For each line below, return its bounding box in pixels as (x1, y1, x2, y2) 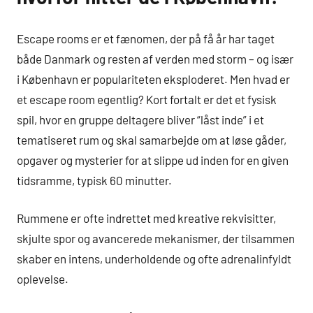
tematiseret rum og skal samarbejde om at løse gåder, (17, 132, 286, 147)
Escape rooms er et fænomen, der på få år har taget (17, 31, 275, 45)
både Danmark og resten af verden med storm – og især (17, 51, 293, 66)
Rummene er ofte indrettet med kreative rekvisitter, (17, 211, 276, 226)
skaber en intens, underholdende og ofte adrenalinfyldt (17, 252, 291, 266)
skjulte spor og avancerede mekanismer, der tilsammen (17, 231, 295, 246)
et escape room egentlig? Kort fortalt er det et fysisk (17, 92, 277, 106)
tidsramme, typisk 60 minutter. (17, 173, 172, 187)
